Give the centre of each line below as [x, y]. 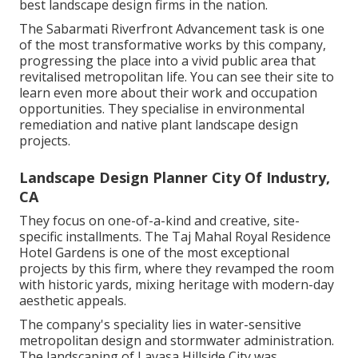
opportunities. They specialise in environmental [162, 109]
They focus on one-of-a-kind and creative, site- [159, 221]
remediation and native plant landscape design [159, 125]
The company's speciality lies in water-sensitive [160, 325]
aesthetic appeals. [73, 301]
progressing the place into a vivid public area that [167, 61]
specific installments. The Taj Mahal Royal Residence [175, 237]
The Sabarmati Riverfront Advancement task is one [172, 29]
